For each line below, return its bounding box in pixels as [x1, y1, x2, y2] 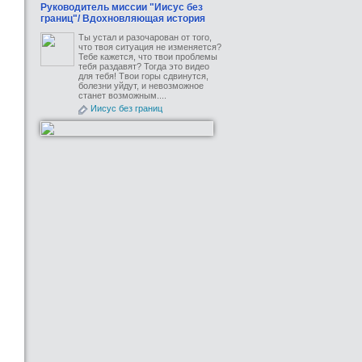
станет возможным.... [78, 90, 166, 100]
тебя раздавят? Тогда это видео [78, 61, 209, 71]
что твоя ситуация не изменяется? [78, 42, 221, 52]
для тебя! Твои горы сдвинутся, [78, 71, 208, 81]
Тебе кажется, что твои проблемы [78, 52, 217, 61]
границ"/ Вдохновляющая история [40, 13, 205, 24]
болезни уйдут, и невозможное [78, 81, 204, 90]
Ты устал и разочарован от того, [78, 32, 212, 42]
